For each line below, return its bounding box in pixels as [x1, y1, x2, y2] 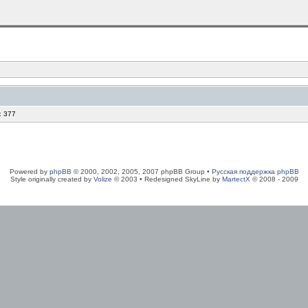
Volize [93, 175, 112, 183]
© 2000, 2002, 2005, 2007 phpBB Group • [71, 168, 212, 175]
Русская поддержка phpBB [211, 168, 299, 175]
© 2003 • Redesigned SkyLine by [111, 175, 222, 183]
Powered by [9, 168, 49, 175]
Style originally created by [10, 175, 93, 183]
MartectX [221, 175, 250, 183]
